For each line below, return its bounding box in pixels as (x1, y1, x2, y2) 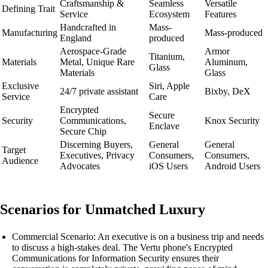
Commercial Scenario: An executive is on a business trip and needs (12, 232, 264, 242)
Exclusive (2, 81, 39, 91)
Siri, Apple (149, 81, 190, 91)
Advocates (60, 161, 100, 171)
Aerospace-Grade (60, 46, 126, 56)
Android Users (205, 161, 260, 171)
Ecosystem (149, 9, 190, 19)
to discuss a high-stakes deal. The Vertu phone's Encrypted (12, 242, 233, 252)
